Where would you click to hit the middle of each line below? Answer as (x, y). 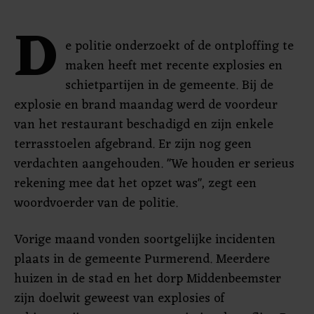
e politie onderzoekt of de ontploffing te (179, 46)
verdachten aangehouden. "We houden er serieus (154, 164)
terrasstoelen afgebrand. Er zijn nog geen (133, 144)
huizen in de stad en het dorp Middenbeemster (148, 279)
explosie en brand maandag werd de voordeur (146, 105)
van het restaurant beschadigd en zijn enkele (144, 125)
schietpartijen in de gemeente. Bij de (169, 86)
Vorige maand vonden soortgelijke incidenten (145, 240)
